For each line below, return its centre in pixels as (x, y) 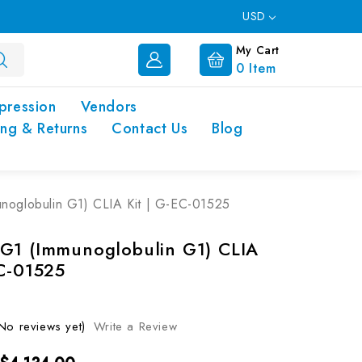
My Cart (257, 50)
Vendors (109, 107)
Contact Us (150, 128)
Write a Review (135, 326)
